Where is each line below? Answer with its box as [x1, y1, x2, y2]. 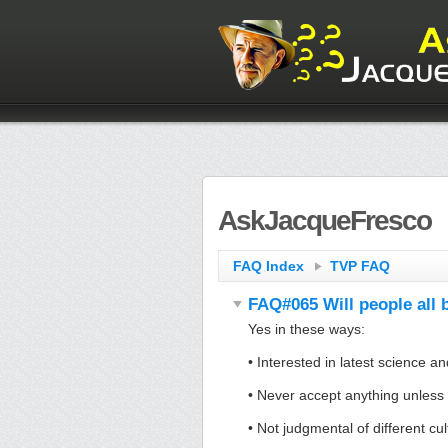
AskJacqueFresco [218, 205, 431, 236]
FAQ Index [233, 258, 304, 274]
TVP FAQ [330, 258, 390, 274]
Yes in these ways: [248, 321, 365, 337]
